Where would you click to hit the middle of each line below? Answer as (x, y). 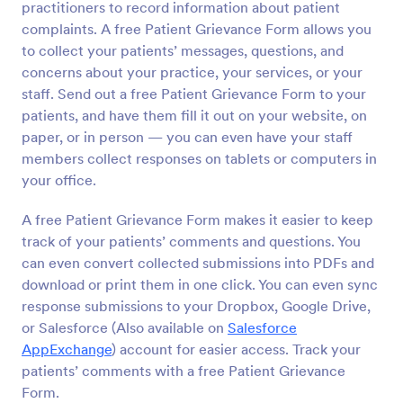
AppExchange (67, 349)
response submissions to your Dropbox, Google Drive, (196, 306)
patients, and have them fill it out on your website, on (194, 115)
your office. (59, 180)
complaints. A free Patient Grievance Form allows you (197, 29)
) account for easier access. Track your (236, 349)
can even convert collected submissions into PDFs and (198, 263)
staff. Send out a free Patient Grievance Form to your (194, 94)
